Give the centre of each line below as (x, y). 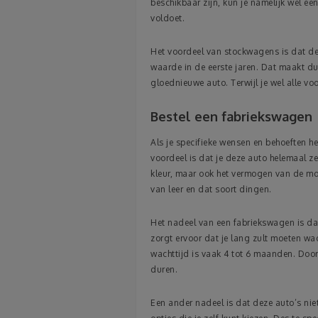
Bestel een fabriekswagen (231, 117)
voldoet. (168, 18)
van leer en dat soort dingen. (211, 190)
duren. (164, 270)
